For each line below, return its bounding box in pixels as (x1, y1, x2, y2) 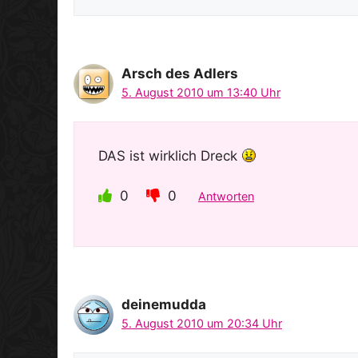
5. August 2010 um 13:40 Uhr (121, 86, 280, 100)
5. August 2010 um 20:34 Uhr (121, 316, 282, 331)
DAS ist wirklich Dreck (98, 147, 241, 164)
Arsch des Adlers (121, 66, 238, 82)
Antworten (198, 189, 254, 204)
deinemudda (121, 296, 206, 313)
